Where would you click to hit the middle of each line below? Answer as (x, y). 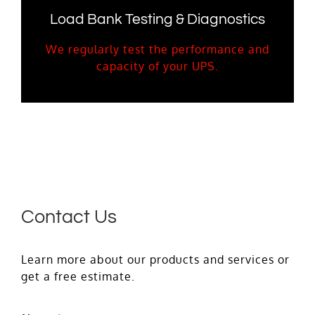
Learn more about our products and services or (155, 260)
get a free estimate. (78, 277)
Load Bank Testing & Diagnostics (157, 20)
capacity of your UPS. (157, 66)
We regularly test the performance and (157, 50)
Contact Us (69, 217)
